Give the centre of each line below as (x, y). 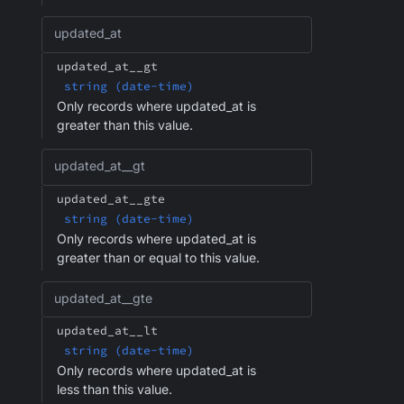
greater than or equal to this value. (158, 257)
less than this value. (115, 390)
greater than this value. (125, 124)
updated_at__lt (107, 331)
